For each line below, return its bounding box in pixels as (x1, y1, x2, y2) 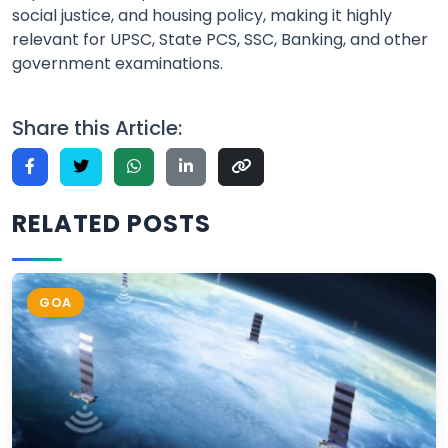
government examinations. (12, 52, 223, 76)
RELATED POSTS (12, 207, 211, 241)
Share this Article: (12, 114, 182, 143)
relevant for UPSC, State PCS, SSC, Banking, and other (12, 28, 428, 52)
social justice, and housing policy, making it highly (12, 4, 392, 28)
